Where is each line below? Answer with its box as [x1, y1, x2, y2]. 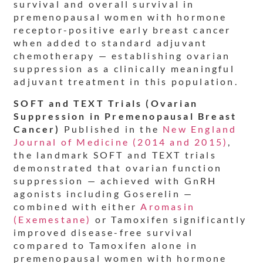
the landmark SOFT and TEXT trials [14, 149, 217, 160]
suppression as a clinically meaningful [14, 63, 235, 75]
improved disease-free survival [14, 226, 194, 238]
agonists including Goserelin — [14, 187, 194, 199]
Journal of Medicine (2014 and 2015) [14, 136, 228, 147]
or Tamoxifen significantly [91, 213, 247, 225]
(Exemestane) [14, 213, 92, 225]
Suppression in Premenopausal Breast [14, 110, 237, 122]
